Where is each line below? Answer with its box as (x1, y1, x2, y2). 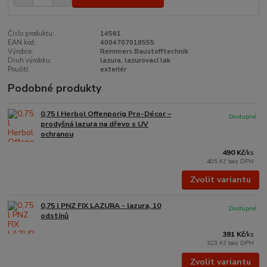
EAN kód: (8, 38, 36, 47)
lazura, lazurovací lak (100, 55, 170, 65)
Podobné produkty (8, 80, 102, 95)
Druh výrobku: (8, 55, 52, 65)
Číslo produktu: (8, 29, 55, 38)
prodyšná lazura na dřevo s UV (41, 119, 149, 129)
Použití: (8, 64, 30, 74)
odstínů (41, 210, 69, 221)
